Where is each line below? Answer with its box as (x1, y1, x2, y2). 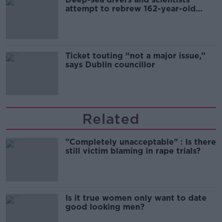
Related (82, 111, 140, 128)
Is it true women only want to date (65, 193, 207, 203)
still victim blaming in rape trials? (65, 146, 201, 156)
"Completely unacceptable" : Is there (65, 137, 216, 147)
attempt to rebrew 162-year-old (65, 4, 196, 14)
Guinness (65, 13, 102, 23)
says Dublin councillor (65, 60, 155, 70)
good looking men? (65, 202, 145, 212)
